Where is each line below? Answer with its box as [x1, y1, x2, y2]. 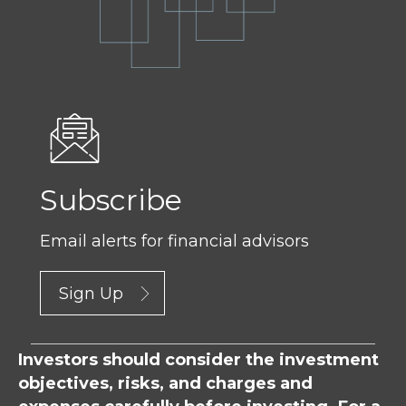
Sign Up [59, 284, 123, 304]
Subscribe [40, 181, 182, 217]
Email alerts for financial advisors [40, 230, 309, 251]
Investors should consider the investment [18, 350, 379, 371]
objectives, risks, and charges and [18, 373, 313, 394]
